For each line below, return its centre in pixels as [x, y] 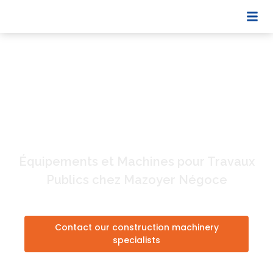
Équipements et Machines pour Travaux [136, 161]
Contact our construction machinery [136, 228]
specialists [136, 240]
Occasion [108, 133]
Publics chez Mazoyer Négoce [136, 180]
